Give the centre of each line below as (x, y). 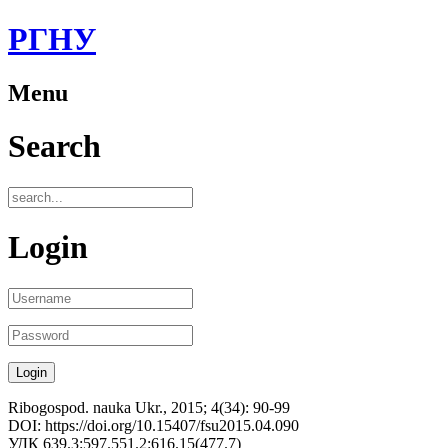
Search (54, 146)
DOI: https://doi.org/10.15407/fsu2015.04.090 (153, 425)
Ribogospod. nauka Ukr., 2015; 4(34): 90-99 (149, 407)
